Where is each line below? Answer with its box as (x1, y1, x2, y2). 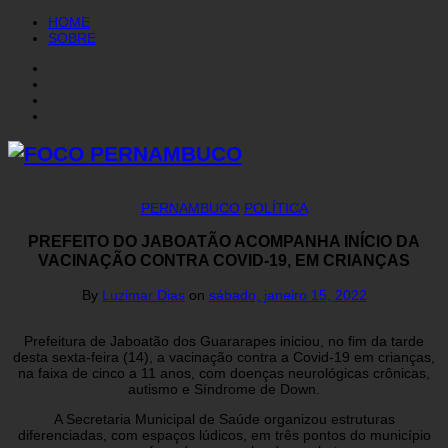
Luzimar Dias (101, 286, 185, 303)
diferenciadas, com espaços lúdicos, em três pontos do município (17, 426, 431, 443)
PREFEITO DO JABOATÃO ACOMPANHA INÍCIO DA (28, 232, 420, 251)
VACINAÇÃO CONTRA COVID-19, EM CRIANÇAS (38, 251, 410, 270)
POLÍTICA (243, 199, 308, 216)
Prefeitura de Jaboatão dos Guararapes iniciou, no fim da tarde (24, 332, 424, 349)
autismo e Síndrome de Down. (128, 380, 320, 397)
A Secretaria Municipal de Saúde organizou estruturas (53, 410, 395, 427)
